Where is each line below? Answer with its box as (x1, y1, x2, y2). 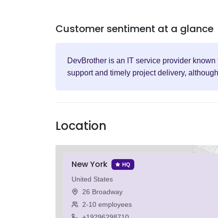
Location (55, 118, 107, 134)
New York (72, 159, 108, 170)
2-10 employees (82, 200, 132, 209)
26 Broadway (82, 188, 123, 196)
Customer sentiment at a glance (55, 22, 214, 36)
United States (72, 175, 113, 183)
